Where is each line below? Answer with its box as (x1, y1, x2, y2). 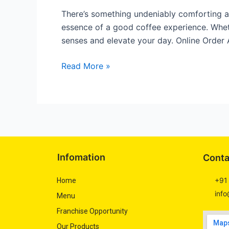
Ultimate (61, 16, 94, 27)
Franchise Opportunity (57, 207, 128, 215)
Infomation (57, 151, 105, 163)
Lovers (61, 70, 87, 80)
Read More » (61, 60, 110, 71)
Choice (61, 30, 88, 40)
